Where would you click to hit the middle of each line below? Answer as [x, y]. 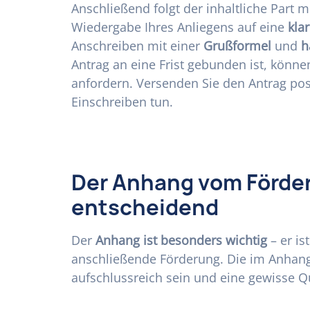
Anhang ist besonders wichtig [181, 240]
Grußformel [237, 45]
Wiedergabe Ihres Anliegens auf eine [180, 27]
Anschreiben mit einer [137, 45]
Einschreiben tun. [122, 101]
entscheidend [145, 207]
